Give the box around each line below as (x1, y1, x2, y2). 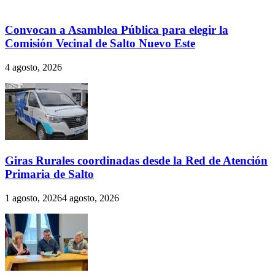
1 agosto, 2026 (5, 192, 62, 203)
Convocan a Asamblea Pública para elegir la (5, 23, 228, 37)
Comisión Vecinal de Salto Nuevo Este (5, 37, 195, 50)
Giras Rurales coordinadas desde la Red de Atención (5, 153, 268, 167)
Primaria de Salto (5, 167, 94, 180)
